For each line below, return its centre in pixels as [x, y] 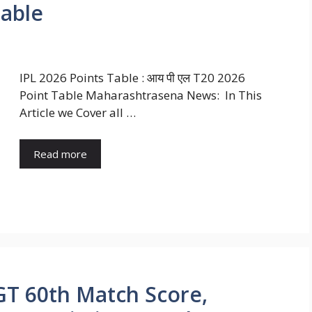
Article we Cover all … [78, 113]
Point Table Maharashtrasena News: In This [141, 95]
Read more [60, 154]
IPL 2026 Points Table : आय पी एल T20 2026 [132, 78]
